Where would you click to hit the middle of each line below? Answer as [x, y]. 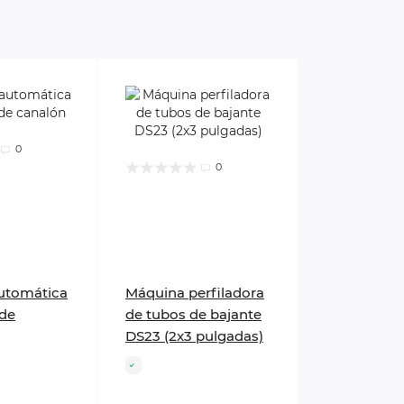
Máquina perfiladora [195, 293]
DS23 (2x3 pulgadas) [194, 336]
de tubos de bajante [193, 315]
